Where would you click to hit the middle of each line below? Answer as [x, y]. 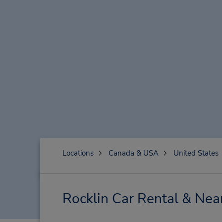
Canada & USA [133, 153]
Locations [78, 153]
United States [196, 153]
